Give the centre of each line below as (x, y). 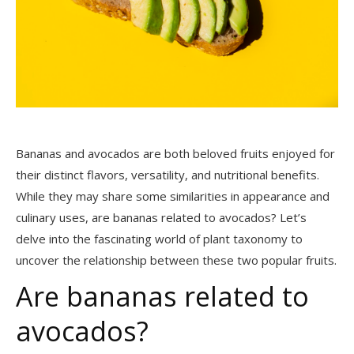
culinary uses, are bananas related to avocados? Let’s (161, 218)
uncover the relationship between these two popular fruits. (176, 260)
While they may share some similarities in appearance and (173, 196)
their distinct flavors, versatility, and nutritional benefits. (168, 175)
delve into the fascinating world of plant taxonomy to (159, 239)
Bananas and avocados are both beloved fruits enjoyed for (175, 154)
